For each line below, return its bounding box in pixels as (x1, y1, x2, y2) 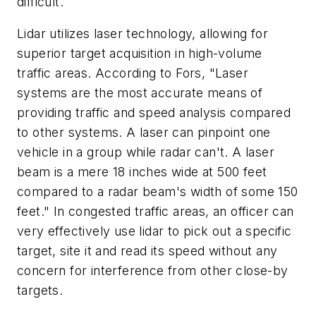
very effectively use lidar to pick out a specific (17, 224, 292, 239)
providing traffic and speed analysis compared (17, 105, 291, 121)
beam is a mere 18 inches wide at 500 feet (17, 164, 267, 180)
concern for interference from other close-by (17, 263, 288, 279)
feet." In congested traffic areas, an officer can (17, 204, 294, 219)
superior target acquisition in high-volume (17, 46, 262, 61)
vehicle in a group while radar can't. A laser (17, 145, 274, 160)
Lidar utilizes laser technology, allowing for (17, 26, 268, 42)
